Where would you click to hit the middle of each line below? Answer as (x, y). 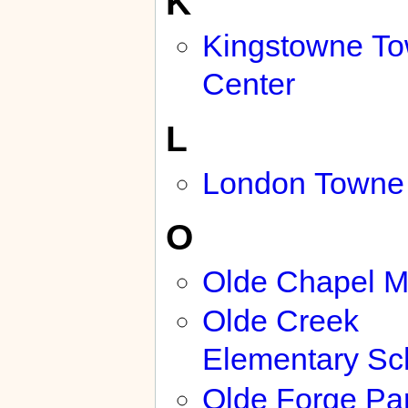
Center (248, 84)
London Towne (303, 183)
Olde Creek (280, 321)
